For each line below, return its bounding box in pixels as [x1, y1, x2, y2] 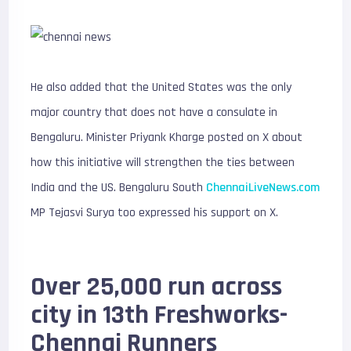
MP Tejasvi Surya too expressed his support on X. [31, 204, 279, 221]
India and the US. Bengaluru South [31, 179, 207, 196]
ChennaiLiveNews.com [206, 179, 320, 196]
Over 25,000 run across [31, 270, 283, 304]
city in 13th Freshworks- [31, 298, 288, 332]
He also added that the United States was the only [31, 79, 292, 96]
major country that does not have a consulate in [31, 104, 278, 121]
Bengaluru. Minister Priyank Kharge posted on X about [31, 129, 303, 146]
